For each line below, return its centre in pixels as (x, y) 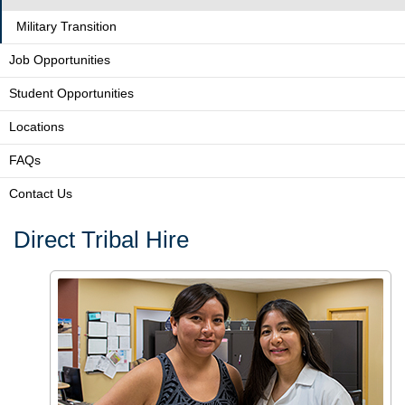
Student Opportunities (71, 93)
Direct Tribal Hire (101, 239)
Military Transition (66, 26)
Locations (37, 127)
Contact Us (41, 193)
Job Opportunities (60, 60)
